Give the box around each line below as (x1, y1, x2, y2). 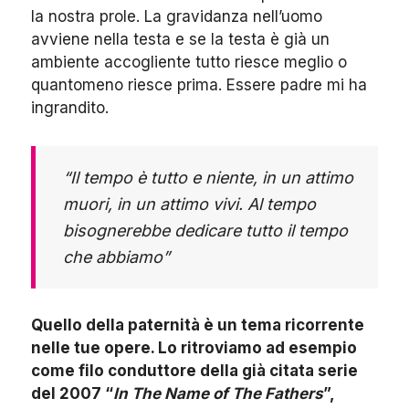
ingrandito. (31, 99, 109, 118)
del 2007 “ (31, 384, 113, 404)
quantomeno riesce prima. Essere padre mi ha (31, 76, 367, 95)
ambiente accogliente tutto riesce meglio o (31, 53, 347, 72)
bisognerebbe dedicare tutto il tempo (63, 221, 348, 241)
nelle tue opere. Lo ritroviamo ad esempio (31, 339, 357, 358)
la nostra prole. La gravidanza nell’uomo (31, 7, 322, 26)
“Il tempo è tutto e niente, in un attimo (63, 168, 353, 188)
